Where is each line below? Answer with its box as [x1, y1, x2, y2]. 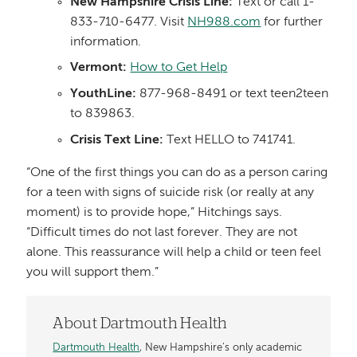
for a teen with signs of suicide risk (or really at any [26, 186, 315, 199]
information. [70, 35, 142, 49]
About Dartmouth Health [53, 316, 228, 331]
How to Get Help [130, 61, 228, 75]
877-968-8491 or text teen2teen [136, 88, 329, 101]
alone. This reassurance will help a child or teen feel [26, 245, 322, 259]
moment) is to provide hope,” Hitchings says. [26, 206, 283, 219]
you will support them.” [26, 265, 159, 279]
